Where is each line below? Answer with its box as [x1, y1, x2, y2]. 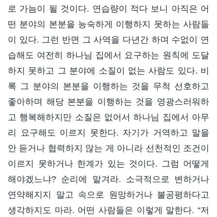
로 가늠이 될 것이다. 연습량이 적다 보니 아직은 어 [8, 4, 209, 14]
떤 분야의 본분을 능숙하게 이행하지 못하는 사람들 [8, 19, 209, 30]
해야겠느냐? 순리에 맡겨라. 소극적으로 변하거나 [8, 174, 209, 185]
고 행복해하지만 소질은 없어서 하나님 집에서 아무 [8, 112, 209, 123]
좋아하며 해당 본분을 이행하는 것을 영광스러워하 [8, 97, 209, 107]
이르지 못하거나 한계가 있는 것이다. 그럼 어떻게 [8, 159, 209, 169]
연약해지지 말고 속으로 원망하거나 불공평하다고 [8, 190, 209, 200]
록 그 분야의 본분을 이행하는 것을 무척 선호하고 [8, 81, 209, 92]
